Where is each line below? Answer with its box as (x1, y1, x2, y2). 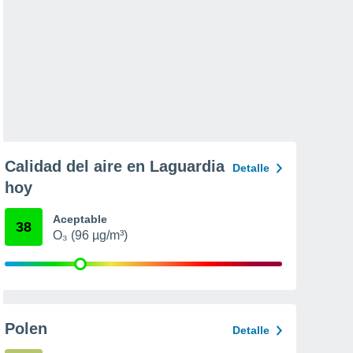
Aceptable (53, 213, 107, 225)
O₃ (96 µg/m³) (53, 229, 128, 242)
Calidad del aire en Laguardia (5, 158, 225, 175)
